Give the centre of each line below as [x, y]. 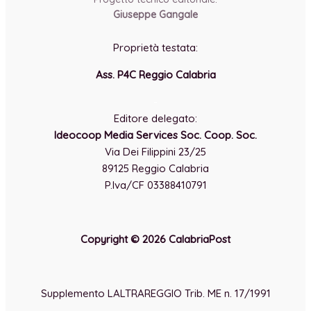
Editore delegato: [155, 118]
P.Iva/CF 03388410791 [155, 185]
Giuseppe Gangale [155, 15]
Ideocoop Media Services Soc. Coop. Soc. [155, 135]
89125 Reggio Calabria [155, 168]
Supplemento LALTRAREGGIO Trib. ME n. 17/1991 [155, 293]
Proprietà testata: [155, 48]
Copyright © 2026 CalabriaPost [155, 239]
